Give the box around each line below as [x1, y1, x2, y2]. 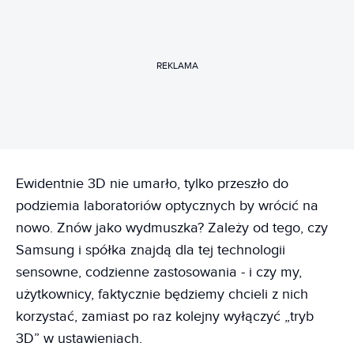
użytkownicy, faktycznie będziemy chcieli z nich [16, 285, 308, 303]
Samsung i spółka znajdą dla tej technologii [16, 241, 285, 258]
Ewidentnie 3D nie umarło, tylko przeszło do [16, 175, 288, 192]
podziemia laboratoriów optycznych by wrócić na [16, 197, 318, 214]
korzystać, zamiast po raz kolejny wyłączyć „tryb [16, 307, 314, 325]
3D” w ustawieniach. [16, 330, 142, 347]
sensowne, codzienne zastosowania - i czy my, [16, 263, 302, 281]
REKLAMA [156, 60, 198, 72]
